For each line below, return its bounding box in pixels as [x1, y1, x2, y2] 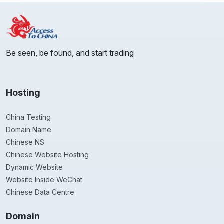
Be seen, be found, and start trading [6, 48, 134, 58]
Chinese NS [6, 138, 44, 147]
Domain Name [6, 125, 51, 134]
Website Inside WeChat [6, 175, 82, 184]
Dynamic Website [6, 163, 63, 172]
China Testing [6, 113, 51, 122]
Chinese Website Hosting [6, 150, 89, 159]
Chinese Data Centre [6, 188, 74, 197]
